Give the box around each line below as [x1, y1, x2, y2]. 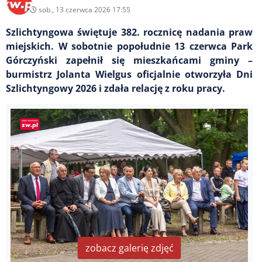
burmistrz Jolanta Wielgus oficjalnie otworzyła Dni [6, 67, 253, 81]
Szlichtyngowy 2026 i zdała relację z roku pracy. [6, 81, 225, 95]
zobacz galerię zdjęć [85, 241, 174, 254]
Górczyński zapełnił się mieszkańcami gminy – [6, 53, 253, 67]
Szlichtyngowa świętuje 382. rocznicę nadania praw [6, 25, 253, 39]
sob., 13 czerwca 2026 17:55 [37, 4, 130, 15]
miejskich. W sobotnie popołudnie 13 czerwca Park [6, 39, 253, 53]
